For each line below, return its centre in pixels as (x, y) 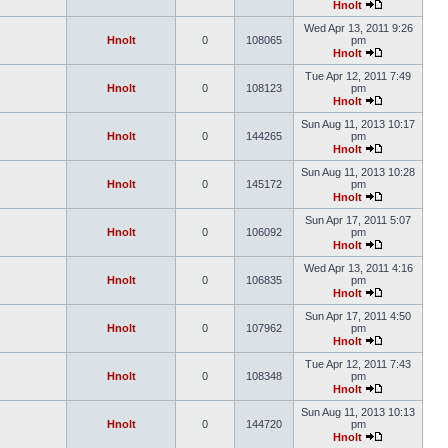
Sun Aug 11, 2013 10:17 (358, 124)
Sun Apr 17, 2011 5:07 (358, 220)
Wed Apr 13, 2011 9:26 (358, 28)
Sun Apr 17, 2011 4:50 (358, 316)
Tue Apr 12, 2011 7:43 (358, 364)
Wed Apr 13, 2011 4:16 (358, 268)
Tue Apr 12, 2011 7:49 (358, 76)
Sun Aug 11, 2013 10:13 (358, 412)
